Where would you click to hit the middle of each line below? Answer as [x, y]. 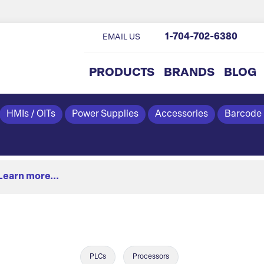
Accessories [181, 114]
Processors [151, 257]
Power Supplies [105, 114]
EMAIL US [121, 37]
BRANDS [189, 73]
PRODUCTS [121, 73]
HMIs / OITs [31, 114]
